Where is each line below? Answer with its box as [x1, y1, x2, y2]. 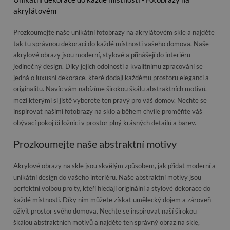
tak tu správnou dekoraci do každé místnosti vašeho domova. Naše [13, 40, 209, 48]
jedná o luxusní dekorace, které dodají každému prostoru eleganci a [13, 73, 209, 82]
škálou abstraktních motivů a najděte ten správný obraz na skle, [13, 218, 200, 226]
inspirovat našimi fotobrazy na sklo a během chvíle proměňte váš [13, 107, 202, 116]
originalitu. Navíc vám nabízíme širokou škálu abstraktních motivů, [13, 85, 207, 93]
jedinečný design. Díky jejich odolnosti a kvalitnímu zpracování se [13, 62, 203, 70]
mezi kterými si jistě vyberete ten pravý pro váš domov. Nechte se [13, 96, 207, 104]
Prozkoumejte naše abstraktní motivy [13, 138, 177, 150]
